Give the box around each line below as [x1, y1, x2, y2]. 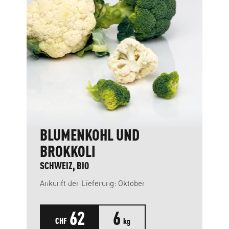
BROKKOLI [40, 142, 96, 160]
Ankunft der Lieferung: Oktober [118, 178, 145, 188]
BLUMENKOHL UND [40, 125, 140, 144]
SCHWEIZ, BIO [40, 159, 89, 171]
